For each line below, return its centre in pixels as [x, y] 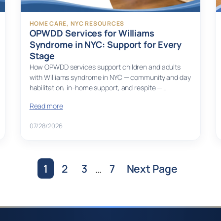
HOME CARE [48, 24]
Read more [46, 106]
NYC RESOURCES [97, 24]
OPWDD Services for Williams [92, 33]
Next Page [152, 169]
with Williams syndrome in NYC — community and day [110, 77]
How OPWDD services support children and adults [105, 67]
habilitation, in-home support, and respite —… [98, 88]
